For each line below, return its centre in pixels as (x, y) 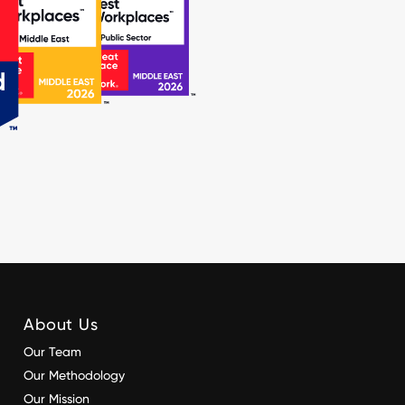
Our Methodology (76, 376)
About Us (61, 325)
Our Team (52, 352)
